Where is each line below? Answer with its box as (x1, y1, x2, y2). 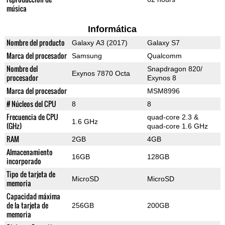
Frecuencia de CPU (6, 111, 58, 123)
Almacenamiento (6, 147, 53, 158)
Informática (88, 24, 137, 35)
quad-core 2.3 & (147, 113, 198, 122)
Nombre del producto (6, 37, 65, 48)
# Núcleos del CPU (6, 98, 56, 109)
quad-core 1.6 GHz (147, 122, 208, 131)
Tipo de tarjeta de (6, 169, 55, 180)
